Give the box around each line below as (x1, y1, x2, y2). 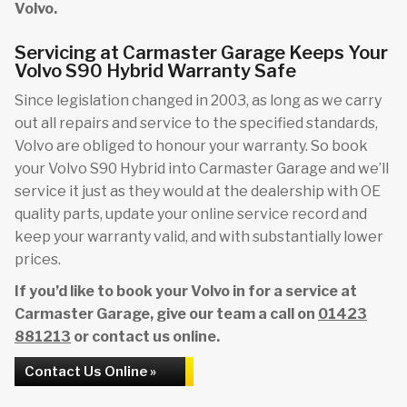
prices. (15, 251, 61, 268)
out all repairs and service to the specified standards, (15, 114, 378, 132)
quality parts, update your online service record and (15, 205, 367, 223)
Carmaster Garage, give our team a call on (15, 305, 318, 323)
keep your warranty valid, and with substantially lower (15, 228, 383, 245)
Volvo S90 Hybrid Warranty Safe (15, 60, 296, 82)
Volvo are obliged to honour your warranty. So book (15, 137, 368, 154)
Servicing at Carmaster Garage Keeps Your (15, 42, 388, 64)
